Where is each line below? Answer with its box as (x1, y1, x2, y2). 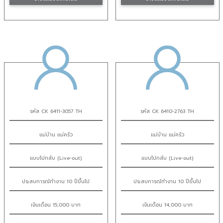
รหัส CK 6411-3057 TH (29, 107, 82, 115)
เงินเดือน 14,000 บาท (142, 201, 193, 209)
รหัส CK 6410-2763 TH (140, 107, 194, 115)
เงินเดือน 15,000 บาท (31, 201, 81, 209)
